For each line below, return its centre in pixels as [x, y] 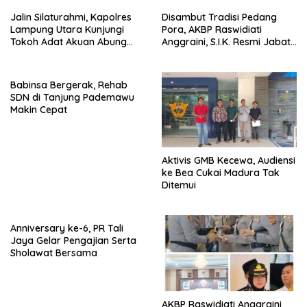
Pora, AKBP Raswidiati [212, 29]
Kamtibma [34, 66]
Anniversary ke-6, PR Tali [67, 229]
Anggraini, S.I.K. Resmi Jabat [226, 42]
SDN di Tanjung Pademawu [72, 97]
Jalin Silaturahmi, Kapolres [71, 17]
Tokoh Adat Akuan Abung [69, 42]
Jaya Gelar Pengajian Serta [73, 241]
